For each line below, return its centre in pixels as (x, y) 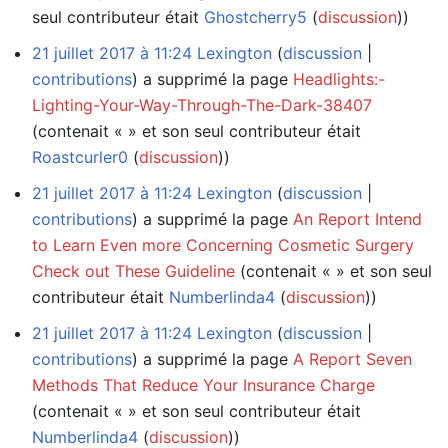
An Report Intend (357, 218)
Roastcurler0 (80, 156)
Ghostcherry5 (255, 16)
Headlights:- (339, 78)
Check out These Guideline (133, 270)
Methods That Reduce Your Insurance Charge (203, 384)
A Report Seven (352, 358)
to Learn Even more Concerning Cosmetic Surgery (223, 244)
